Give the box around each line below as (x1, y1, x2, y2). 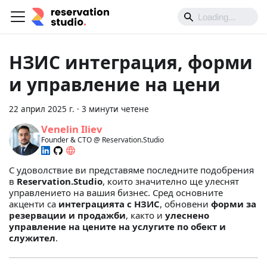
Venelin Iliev (41, 122, 102, 136)
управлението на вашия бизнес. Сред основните (9, 187, 223, 199)
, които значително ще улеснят (103, 175, 239, 188)
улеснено (165, 209, 209, 222)
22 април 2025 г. (9, 104, 74, 115)
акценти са (9, 198, 58, 210)
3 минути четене (82, 104, 149, 115)
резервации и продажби (9, 209, 126, 222)
